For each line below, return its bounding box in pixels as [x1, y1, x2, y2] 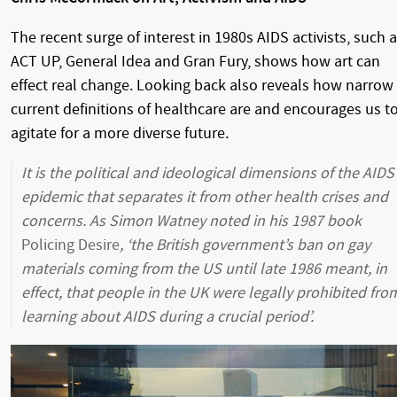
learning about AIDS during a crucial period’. [21, 307, 314, 327]
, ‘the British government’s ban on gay [120, 236, 370, 255]
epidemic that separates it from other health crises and [21, 188, 388, 207]
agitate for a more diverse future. [11, 124, 229, 144]
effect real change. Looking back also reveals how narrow [11, 76, 393, 96]
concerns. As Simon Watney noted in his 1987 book [21, 212, 362, 231]
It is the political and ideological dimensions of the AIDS [21, 164, 394, 183]
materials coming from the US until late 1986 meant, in [21, 260, 387, 279]
